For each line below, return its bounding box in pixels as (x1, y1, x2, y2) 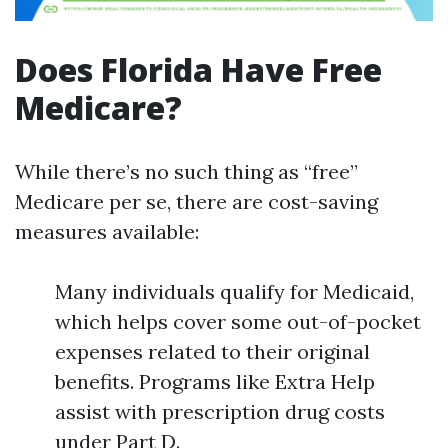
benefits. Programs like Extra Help (55, 369, 375, 394)
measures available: (15, 219, 199, 244)
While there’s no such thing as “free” (15, 159, 358, 184)
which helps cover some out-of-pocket (55, 309, 421, 334)
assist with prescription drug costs (55, 399, 385, 424)
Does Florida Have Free (15, 48, 382, 91)
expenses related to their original (55, 339, 370, 364)
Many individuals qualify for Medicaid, (55, 279, 414, 304)
